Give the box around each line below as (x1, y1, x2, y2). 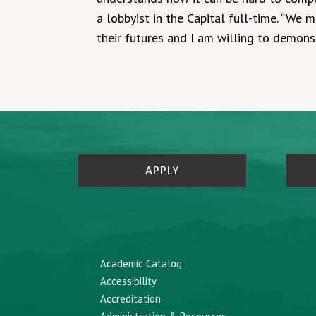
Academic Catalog (100, 256, 183, 270)
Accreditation (100, 291, 162, 305)
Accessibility (100, 274, 157, 288)
